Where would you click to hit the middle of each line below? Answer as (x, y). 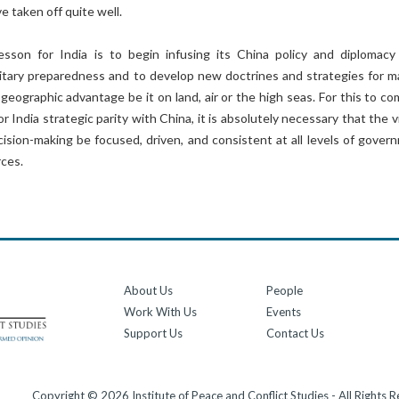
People (285, 291)
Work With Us (161, 312)
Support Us (154, 334)
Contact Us (296, 334)
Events (284, 312)
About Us (149, 291)
